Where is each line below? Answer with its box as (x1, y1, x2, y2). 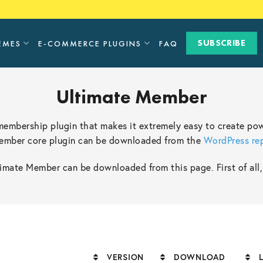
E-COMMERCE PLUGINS (38, 38, 142, 49)
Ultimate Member (56, 85, 207, 109)
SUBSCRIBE (197, 37, 246, 49)
